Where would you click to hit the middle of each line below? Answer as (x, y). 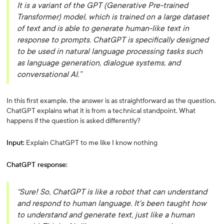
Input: (16, 143)
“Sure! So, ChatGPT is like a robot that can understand (112, 192)
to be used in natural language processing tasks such (110, 51)
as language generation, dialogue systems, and (99, 63)
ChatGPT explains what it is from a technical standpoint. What (101, 111)
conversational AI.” (49, 74)
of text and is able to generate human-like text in (103, 28)
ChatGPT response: (37, 165)
